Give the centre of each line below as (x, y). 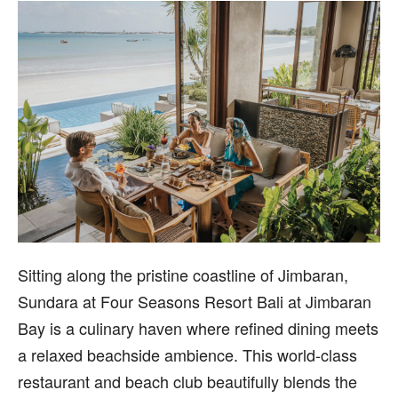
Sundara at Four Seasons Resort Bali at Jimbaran (195, 301)
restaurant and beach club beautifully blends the (187, 381)
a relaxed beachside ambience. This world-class (187, 354)
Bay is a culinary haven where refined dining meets (198, 327)
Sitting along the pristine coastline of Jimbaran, (183, 274)
